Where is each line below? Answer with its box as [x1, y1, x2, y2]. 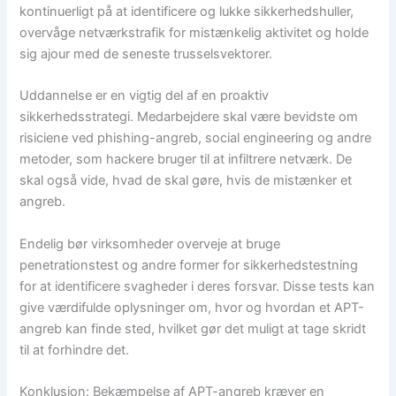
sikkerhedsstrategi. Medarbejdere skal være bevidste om [19, 109, 359, 126]
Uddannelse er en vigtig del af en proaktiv [19, 88, 270, 104]
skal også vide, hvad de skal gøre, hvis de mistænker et [19, 172, 353, 189]
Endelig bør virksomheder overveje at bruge [19, 235, 281, 252]
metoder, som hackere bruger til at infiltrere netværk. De [19, 151, 353, 168]
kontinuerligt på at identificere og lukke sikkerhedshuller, [19, 3, 354, 19]
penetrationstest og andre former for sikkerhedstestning [19, 256, 359, 273]
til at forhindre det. [19, 341, 130, 358]
